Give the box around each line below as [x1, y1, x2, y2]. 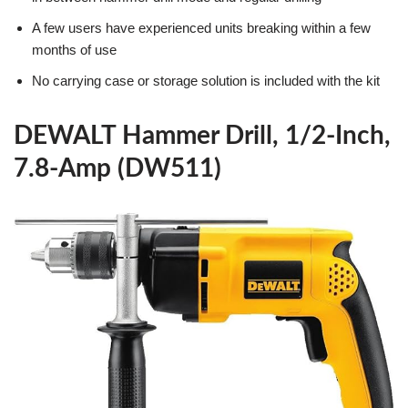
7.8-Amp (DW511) [14, 155, 221, 181]
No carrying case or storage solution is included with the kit [32, 72, 380, 88]
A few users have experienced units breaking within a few [32, 19, 371, 36]
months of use [32, 41, 117, 57]
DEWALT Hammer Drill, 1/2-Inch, [14, 122, 391, 148]
